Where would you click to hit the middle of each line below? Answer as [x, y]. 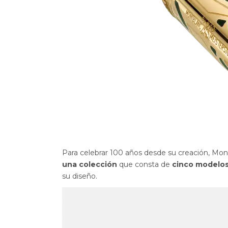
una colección [90, 165]
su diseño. [80, 176]
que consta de [145, 165]
